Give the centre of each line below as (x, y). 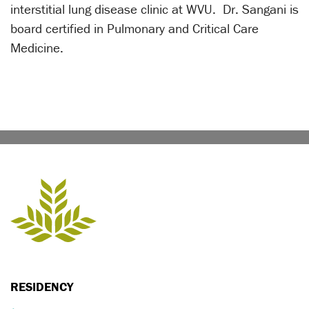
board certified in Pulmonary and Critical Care (134, 29)
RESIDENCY (42, 287)
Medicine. (39, 48)
